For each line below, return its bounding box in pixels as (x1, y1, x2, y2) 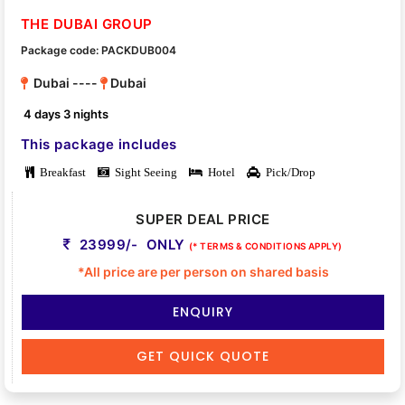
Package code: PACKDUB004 (21, 42, 176, 57)
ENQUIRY (173, 302, 233, 321)
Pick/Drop (260, 165, 316, 178)
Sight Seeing (109, 165, 177, 178)
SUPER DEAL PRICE (136, 210, 270, 228)
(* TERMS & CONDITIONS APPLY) (189, 240, 343, 251)
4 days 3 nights (24, 106, 109, 121)
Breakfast (34, 165, 86, 178)
